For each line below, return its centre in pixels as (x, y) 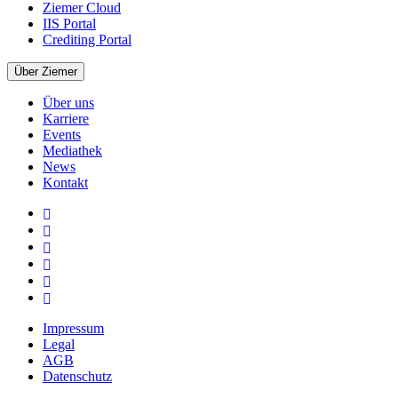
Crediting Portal (87, 39)
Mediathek (72, 150)
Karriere (66, 118)
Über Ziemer (46, 71)
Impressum (73, 328)
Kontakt (65, 182)
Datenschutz (77, 376)
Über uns (68, 102)
